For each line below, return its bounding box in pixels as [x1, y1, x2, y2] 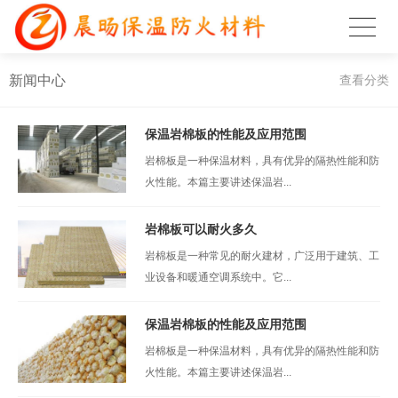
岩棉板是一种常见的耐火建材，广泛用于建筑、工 [144, 250, 379, 262]
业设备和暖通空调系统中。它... [144, 271, 291, 283]
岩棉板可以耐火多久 [144, 222, 257, 236]
